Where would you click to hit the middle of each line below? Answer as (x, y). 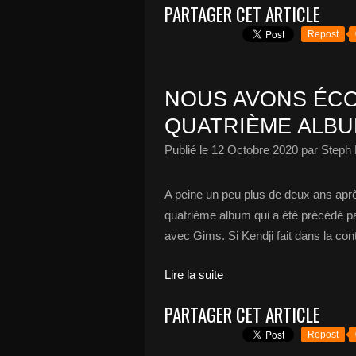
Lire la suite (194, 275)
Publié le (188, 150)
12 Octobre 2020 (255, 150)
